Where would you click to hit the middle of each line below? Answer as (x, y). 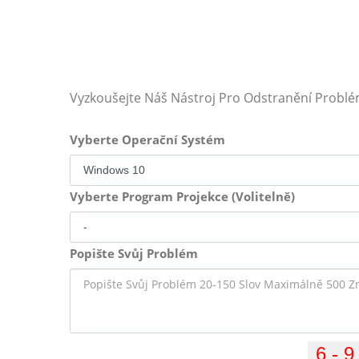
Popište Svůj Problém (134, 253)
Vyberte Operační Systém (147, 139)
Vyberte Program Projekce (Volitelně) (182, 196)
